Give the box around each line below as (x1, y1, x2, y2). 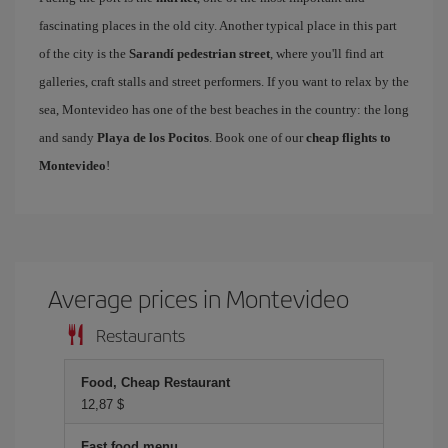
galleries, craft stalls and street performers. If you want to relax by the (39, 74, 409, 89)
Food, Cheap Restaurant (81, 375, 230, 390)
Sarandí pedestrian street (129, 46, 270, 61)
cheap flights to (306, 130, 391, 145)
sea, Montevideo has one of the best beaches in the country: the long (39, 102, 409, 117)
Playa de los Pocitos (97, 130, 209, 145)
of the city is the (39, 46, 129, 61)
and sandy (39, 130, 97, 145)
